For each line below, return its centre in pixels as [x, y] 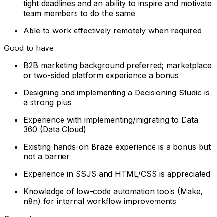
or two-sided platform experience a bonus [101, 75]
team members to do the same [79, 13]
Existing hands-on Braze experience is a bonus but [117, 147]
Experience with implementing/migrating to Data [111, 119]
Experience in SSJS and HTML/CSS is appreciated [117, 174]
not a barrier [46, 156]
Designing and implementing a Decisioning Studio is [116, 92]
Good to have [29, 48]
